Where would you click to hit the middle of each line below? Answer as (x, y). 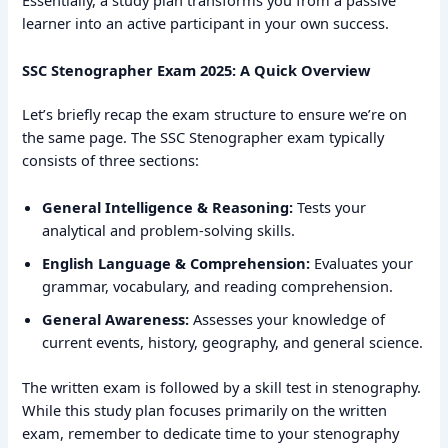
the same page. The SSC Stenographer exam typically (203, 137)
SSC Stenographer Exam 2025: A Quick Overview (196, 69)
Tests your (330, 206)
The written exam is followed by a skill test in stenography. (222, 386)
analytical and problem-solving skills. (169, 229)
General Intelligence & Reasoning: (168, 206)
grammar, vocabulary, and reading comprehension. (218, 285)
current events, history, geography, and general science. (233, 341)
